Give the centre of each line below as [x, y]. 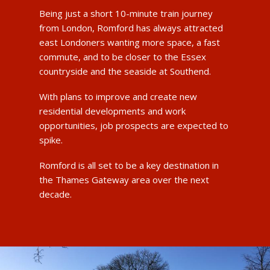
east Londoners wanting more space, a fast [129, 42]
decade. [55, 194]
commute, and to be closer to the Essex [122, 56]
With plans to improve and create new [118, 96]
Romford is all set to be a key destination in [129, 165]
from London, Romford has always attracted [131, 27]
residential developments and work [112, 111]
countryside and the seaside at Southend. [125, 71]
